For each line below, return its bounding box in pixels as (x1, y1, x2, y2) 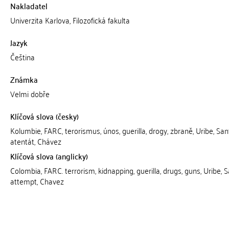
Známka (10, 72, 38, 86)
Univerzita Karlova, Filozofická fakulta (10, 13, 130, 27)
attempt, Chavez (10, 174, 64, 188)
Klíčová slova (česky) (10, 109, 79, 123)
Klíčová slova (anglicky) (10, 149, 88, 163)
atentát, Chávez (10, 134, 61, 148)
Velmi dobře (10, 86, 50, 101)
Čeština (10, 50, 35, 64)
